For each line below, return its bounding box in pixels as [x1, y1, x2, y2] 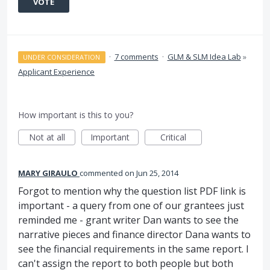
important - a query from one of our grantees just [18, 198, 244, 212]
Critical [160, 131, 186, 143]
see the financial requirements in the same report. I [18, 242, 249, 256]
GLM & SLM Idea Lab [167, 51, 241, 62]
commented [80, 167, 125, 178]
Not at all [28, 131, 65, 143]
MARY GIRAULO [18, 167, 78, 178]
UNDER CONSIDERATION [23, 52, 101, 61]
